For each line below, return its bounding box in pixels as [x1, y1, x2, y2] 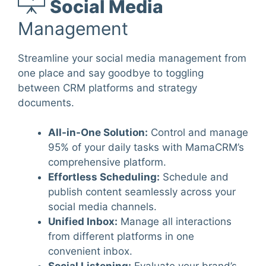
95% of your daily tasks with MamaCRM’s [48, 141, 244, 154]
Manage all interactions [118, 216, 232, 228]
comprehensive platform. [48, 156, 166, 169]
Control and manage [148, 126, 248, 139]
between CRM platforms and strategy [18, 81, 197, 94]
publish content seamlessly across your [48, 186, 236, 198]
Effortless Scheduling [48, 171, 157, 183]
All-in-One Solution [48, 126, 145, 139]
